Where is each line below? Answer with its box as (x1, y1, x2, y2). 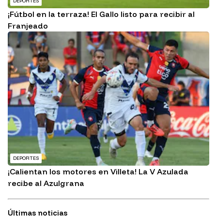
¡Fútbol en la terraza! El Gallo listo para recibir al (8, 9, 195, 19)
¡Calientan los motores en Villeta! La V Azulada (8, 167, 188, 177)
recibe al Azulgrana (8, 178, 84, 188)
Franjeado (8, 21, 48, 31)
